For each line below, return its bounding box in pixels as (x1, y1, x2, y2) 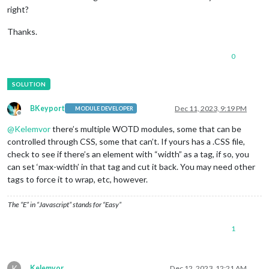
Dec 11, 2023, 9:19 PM (175, 103, 247, 113)
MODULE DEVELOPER (75, 105, 134, 112)
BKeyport (30, 103, 65, 113)
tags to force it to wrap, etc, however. (7, 174, 148, 184)
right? (7, 4, 29, 14)
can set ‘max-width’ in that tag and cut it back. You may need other (7, 161, 255, 172)
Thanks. (7, 26, 37, 37)
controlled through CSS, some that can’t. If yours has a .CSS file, (7, 136, 245, 147)
